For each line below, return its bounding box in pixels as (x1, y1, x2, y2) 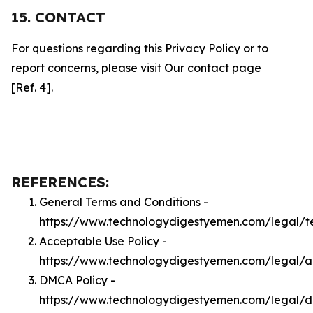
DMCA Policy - (39, 273, 115, 287)
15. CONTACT (11, 8, 105, 26)
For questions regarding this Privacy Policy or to (11, 41, 268, 55)
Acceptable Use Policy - (39, 234, 167, 248)
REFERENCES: (11, 173, 109, 191)
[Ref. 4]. (11, 80, 53, 94)
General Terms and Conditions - (39, 195, 208, 209)
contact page (187, 61, 261, 75)
